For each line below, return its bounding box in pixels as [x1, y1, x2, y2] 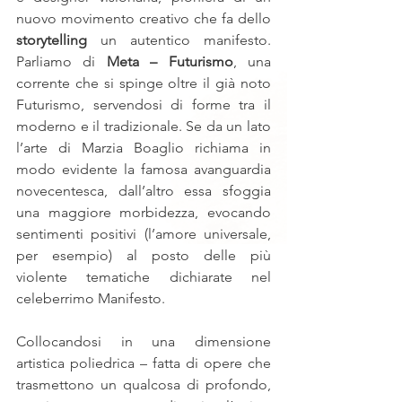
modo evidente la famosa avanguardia [16, 161, 271, 178]
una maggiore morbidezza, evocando [16, 204, 271, 221]
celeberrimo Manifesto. [16, 290, 165, 307]
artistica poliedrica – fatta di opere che [16, 354, 271, 371]
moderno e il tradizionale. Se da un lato [16, 118, 271, 135]
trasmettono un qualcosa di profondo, [16, 376, 271, 393]
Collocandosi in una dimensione [16, 333, 271, 350]
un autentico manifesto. [87, 31, 271, 48]
